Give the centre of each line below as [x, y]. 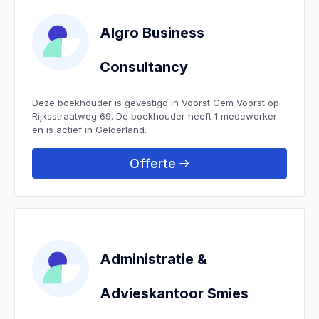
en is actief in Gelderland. [89, 129]
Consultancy [144, 67]
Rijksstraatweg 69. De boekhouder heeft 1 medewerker [155, 116]
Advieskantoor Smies [174, 293]
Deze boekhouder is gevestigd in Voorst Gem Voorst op [156, 102]
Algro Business [152, 32]
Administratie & [153, 259]
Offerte [153, 163]
